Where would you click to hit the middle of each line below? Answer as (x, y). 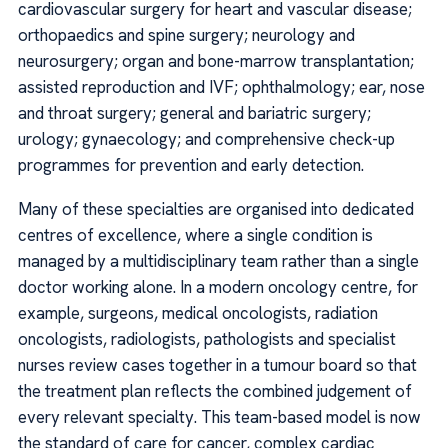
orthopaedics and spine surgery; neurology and (186, 34)
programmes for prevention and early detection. (191, 164)
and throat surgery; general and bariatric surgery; (194, 112)
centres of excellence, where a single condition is (195, 235)
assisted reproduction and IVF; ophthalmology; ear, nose (221, 86)
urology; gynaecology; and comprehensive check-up (206, 138)
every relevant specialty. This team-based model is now (219, 417)
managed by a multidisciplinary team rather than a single (218, 261)
